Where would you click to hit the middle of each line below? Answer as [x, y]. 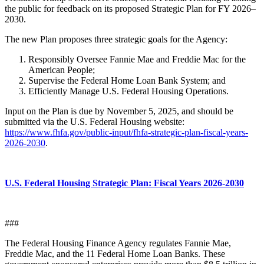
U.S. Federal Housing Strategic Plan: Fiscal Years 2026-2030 [124, 183]
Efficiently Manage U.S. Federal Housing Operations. [130, 91]
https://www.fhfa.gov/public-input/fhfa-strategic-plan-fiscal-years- [126, 133]
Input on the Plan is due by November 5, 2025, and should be [119, 111]
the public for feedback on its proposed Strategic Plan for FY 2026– [130, 9]
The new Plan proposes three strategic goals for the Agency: [117, 39]
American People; [62, 70]
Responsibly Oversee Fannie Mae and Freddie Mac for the [137, 60]
